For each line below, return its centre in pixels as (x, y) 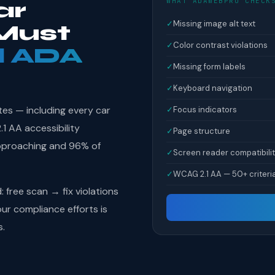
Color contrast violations (220, 45)
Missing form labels (209, 67)
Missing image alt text (214, 24)
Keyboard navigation (213, 88)
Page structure (202, 131)
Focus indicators (205, 110)
